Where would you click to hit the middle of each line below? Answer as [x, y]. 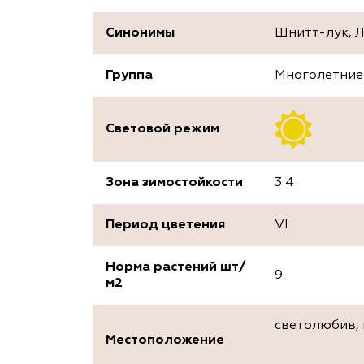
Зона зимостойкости [174, 183]
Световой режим [162, 130]
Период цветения [165, 225]
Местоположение [165, 341]
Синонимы [140, 34]
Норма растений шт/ [176, 268]
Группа [129, 76]
